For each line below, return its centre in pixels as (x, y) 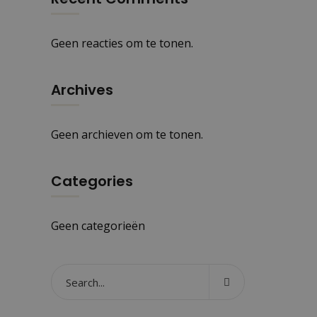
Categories (92, 181)
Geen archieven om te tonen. (127, 134)
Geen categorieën (98, 226)
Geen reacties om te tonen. (122, 43)
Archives (82, 90)
